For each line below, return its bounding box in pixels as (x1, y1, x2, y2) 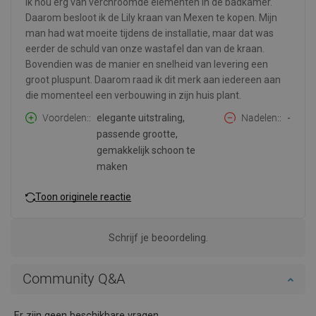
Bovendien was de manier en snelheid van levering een (25, 59, 268, 71)
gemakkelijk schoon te (97, 145, 195, 157)
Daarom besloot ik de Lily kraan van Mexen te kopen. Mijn (25, 12, 277, 24)
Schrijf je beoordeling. (108, 232, 208, 244)
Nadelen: (241, 112, 279, 124)
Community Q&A (23, 270, 125, 288)
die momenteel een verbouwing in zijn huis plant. (25, 90, 241, 102)
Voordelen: (42, 112, 89, 124)
